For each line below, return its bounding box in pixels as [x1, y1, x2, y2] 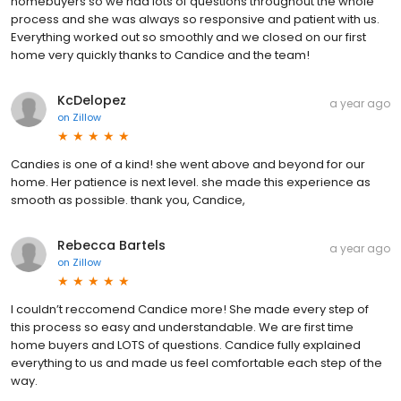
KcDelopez [57, 90, 126, 109]
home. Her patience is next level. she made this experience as [11, 173, 371, 191]
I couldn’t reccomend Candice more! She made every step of [11, 300, 369, 318]
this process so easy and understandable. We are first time [11, 318, 354, 336]
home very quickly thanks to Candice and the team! [11, 46, 310, 64]
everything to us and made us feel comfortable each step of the [11, 354, 382, 371]
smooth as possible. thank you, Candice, [11, 191, 245, 209]
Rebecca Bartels [57, 235, 166, 254]
